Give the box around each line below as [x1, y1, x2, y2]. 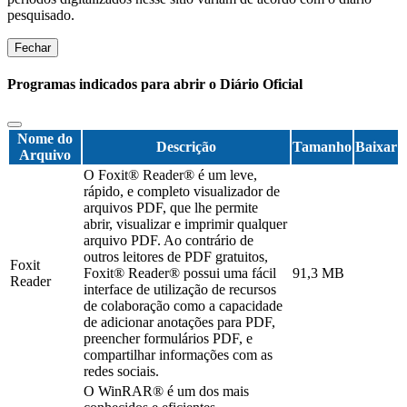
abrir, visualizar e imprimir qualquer [84, 216, 287, 233]
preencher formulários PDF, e [84, 331, 253, 347]
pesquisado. [7, 6, 74, 23]
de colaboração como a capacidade [84, 298, 283, 314]
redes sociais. [84, 363, 159, 380]
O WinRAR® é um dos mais [84, 383, 249, 400]
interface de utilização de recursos [84, 282, 276, 298]
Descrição [156, 139, 216, 155]
